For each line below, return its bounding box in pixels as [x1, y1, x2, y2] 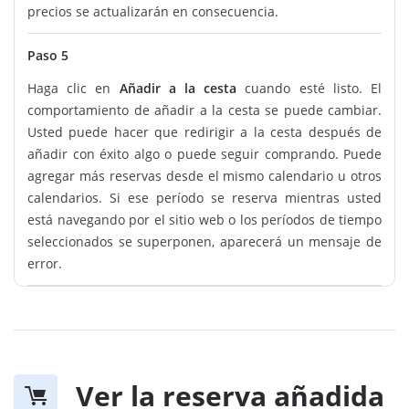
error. [27, 255, 62, 273]
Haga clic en [27, 79, 120, 98]
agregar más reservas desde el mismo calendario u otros [27, 167, 382, 185]
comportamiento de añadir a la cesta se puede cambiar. [27, 101, 382, 120]
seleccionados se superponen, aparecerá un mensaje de [27, 233, 382, 251]
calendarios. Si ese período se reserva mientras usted [27, 189, 382, 207]
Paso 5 [27, 47, 68, 65]
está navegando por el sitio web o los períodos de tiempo [27, 211, 382, 229]
